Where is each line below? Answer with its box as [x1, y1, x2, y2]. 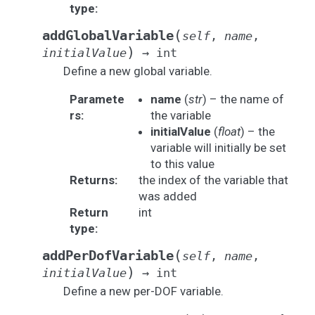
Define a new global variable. [63, 64, 212, 78]
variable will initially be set [150, 141, 286, 155]
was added [138, 189, 197, 203]
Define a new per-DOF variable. [63, 284, 224, 298]
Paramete [69, 92, 124, 106]
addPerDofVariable [42, 248, 174, 263]
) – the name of [202, 92, 284, 106]
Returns [69, 173, 115, 187]
